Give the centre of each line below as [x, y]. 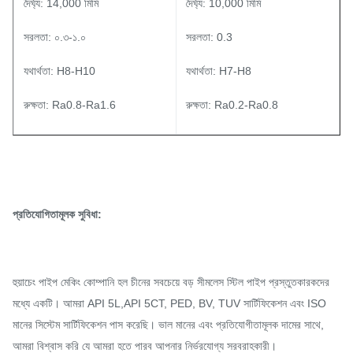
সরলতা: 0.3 [209, 37]
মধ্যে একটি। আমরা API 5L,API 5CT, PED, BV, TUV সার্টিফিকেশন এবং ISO [169, 303]
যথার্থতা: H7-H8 [219, 71]
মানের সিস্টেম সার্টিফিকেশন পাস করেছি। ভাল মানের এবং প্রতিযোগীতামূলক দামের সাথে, [168, 325]
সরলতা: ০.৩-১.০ [55, 37]
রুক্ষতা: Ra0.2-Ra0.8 [232, 105]
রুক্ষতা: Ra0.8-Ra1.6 [70, 105]
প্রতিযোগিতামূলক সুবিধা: [57, 214]
